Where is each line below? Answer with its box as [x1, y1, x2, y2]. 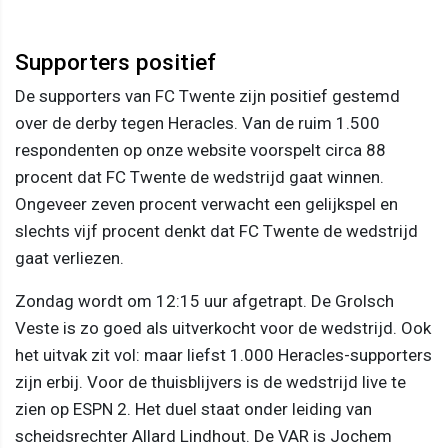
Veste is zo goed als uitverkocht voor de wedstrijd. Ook [15, 317, 431, 338]
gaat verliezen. [15, 247, 124, 268]
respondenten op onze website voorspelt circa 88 [15, 139, 386, 160]
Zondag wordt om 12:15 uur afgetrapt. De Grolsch [15, 290, 394, 311]
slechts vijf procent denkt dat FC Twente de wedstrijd [15, 220, 418, 241]
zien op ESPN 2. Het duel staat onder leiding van [15, 398, 372, 419]
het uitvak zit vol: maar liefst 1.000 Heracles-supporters [15, 344, 432, 365]
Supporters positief [15, 48, 216, 75]
